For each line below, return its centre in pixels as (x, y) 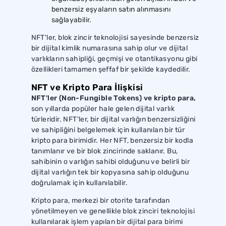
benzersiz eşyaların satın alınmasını (111, 9)
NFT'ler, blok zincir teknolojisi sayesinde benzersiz (115, 37)
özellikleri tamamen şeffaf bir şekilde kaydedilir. (111, 69)
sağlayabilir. (71, 20)
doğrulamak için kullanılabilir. (79, 183)
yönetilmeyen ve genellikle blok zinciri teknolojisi (113, 211)
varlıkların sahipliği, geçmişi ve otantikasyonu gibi (114, 59)
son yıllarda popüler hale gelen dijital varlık (103, 108)
